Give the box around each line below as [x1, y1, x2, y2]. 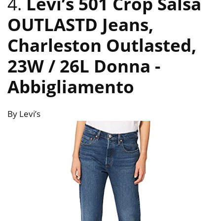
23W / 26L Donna [7, 54, 155, 78]
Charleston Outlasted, [7, 34, 196, 57]
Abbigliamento [7, 75, 134, 99]
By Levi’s [7, 108, 40, 120]
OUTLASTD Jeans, [7, 13, 153, 37]
